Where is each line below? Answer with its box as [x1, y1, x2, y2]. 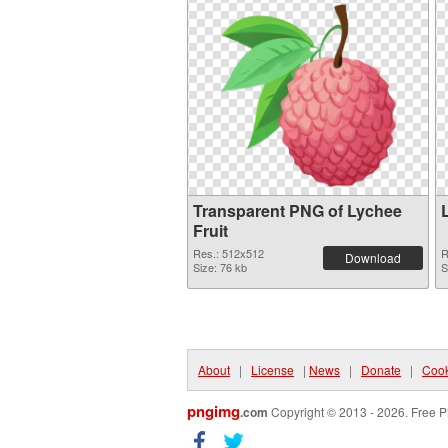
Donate [361, 361, 401, 378]
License [251, 361, 294, 378]
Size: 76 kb [193, 259, 247, 275]
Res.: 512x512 [193, 245, 264, 261]
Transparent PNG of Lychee [193, 199, 402, 222]
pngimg [187, 400, 240, 422]
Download [345, 249, 401, 266]
